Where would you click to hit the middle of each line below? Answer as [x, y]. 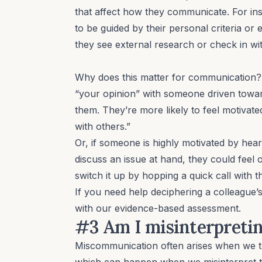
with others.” [103, 126]
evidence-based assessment [177, 208]
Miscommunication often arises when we [167, 245]
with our [95, 208]
